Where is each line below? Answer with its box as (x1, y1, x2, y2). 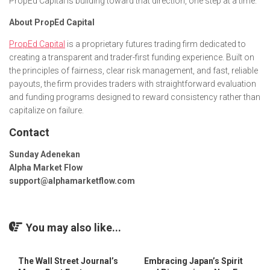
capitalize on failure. (9, 105, 84, 115)
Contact (9, 126, 49, 139)
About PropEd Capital (9, 17, 95, 27)
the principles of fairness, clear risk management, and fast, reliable (9, 66, 258, 75)
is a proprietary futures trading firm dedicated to (65, 39, 246, 49)
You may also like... (26, 221, 121, 234)
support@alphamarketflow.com (9, 176, 135, 186)
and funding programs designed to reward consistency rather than (9, 92, 260, 102)
